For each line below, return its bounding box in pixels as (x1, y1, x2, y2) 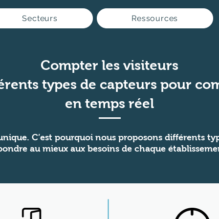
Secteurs (22, 14, 58, 23)
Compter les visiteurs (40, 58, 178, 73)
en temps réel (65, 96, 154, 111)
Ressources (131, 14, 178, 23)
